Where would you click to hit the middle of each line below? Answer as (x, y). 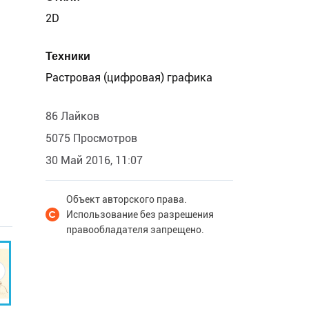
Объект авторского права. (127, 199)
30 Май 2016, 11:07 (94, 160)
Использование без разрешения (140, 215)
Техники (68, 56)
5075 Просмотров (91, 138)
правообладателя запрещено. (135, 230)
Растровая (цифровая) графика (129, 78)
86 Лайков (72, 116)
